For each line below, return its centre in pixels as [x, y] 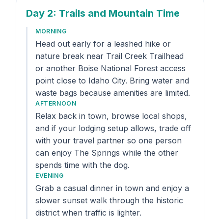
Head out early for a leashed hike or [103, 44]
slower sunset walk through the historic [109, 200]
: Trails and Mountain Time [116, 13]
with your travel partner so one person [109, 140]
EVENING [50, 176]
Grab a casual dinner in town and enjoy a [112, 188]
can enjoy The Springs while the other [107, 153]
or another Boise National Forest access [110, 68]
